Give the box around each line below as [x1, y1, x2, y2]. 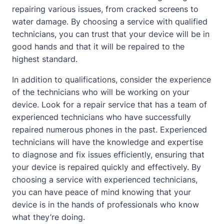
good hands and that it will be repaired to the [12, 41, 184, 51]
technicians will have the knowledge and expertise [12, 137, 203, 147]
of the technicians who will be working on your [12, 87, 189, 97]
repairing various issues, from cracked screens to [12, 4, 198, 14]
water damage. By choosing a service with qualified [12, 16, 207, 26]
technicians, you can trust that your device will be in [12, 29, 209, 39]
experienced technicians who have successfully [12, 112, 191, 122]
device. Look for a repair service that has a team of [12, 99, 207, 109]
